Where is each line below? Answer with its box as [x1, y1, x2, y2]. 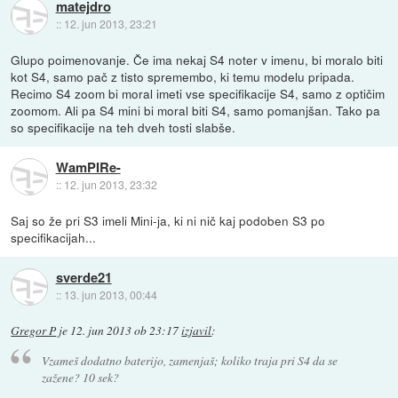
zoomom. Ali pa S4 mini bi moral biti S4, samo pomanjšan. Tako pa [11, 100, 381, 119]
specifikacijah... [11, 227, 97, 246]
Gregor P [11, 322, 57, 338]
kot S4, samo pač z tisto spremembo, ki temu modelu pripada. [11, 67, 355, 85]
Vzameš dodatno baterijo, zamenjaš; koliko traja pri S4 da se [41, 351, 338, 369]
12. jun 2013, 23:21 [63, 16, 157, 32]
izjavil [181, 322, 212, 338]
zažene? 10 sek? [41, 368, 119, 386]
